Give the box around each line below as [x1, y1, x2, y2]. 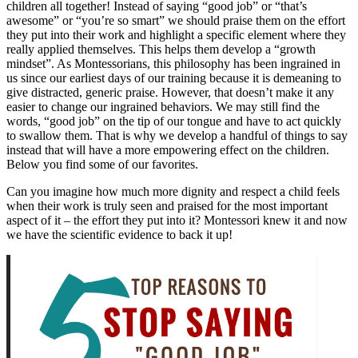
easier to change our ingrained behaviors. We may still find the [6, 99, 320, 113]
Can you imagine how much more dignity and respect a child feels [6, 184, 340, 198]
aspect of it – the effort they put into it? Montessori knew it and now [6, 213, 348, 227]
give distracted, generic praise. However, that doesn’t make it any [6, 85, 334, 99]
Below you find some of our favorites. [6, 157, 198, 171]
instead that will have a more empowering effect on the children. [6, 142, 329, 157]
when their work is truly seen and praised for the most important [6, 198, 328, 213]
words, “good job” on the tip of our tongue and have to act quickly [6, 113, 341, 128]
